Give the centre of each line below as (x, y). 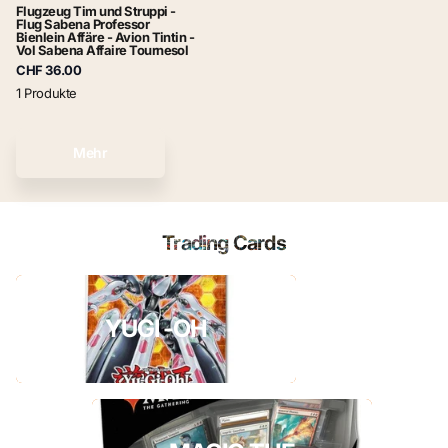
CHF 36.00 (49, 70)
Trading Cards (224, 243)
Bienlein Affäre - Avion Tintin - (105, 37)
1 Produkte (47, 93)
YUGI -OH (156, 329)
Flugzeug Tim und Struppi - (96, 11)
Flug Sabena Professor (83, 24)
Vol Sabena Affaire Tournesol (102, 50)
